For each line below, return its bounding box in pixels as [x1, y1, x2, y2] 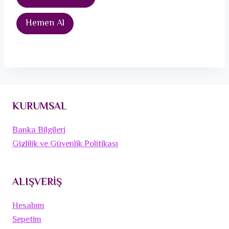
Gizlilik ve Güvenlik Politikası [12, 138, 118, 151]
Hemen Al [26, 16, 64, 31]
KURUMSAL [12, 99, 67, 116]
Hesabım [12, 199, 44, 213]
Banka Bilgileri [12, 124, 65, 138]
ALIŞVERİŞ [12, 175, 62, 191]
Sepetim [12, 213, 41, 227]
